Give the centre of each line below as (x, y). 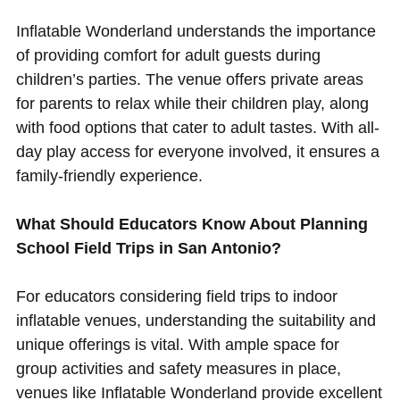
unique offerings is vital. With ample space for (177, 345)
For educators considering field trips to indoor (176, 297)
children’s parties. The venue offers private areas (189, 80)
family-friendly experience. (109, 176)
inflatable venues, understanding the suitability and (196, 321)
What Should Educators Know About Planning (192, 225)
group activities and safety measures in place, (178, 369)
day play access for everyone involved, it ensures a (197, 152)
